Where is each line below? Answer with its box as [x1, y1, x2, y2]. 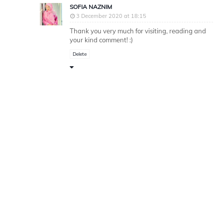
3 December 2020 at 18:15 [76, 12, 146, 19]
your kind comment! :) [70, 36, 133, 44]
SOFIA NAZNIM [70, 3, 112, 10]
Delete [73, 51, 87, 57]
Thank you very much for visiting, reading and [70, 27, 206, 35]
